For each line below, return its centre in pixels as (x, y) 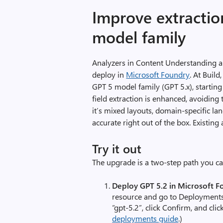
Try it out (117, 148)
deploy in (109, 74)
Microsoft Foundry (158, 74)
